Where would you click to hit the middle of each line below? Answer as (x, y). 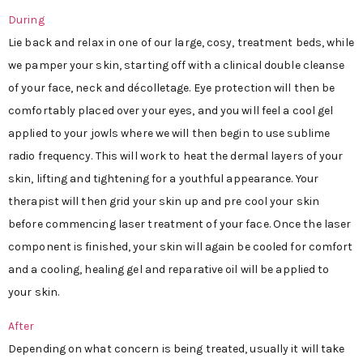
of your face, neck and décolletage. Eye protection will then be (172, 88)
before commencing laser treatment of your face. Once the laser (180, 224)
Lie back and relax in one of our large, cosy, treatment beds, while (181, 42)
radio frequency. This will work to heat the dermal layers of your (176, 156)
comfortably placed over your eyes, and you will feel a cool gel (171, 110)
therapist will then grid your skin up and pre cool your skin (164, 201)
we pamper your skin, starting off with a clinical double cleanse (177, 65)
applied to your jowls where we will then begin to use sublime (169, 133)
